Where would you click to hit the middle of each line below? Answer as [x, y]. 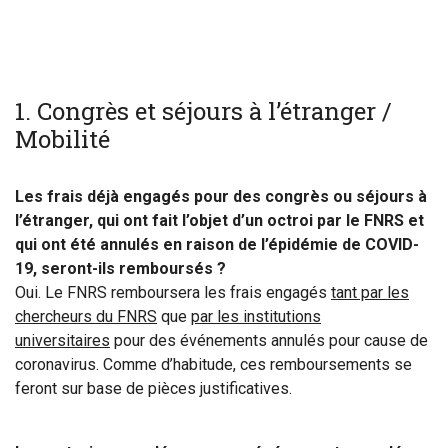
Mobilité [62, 139]
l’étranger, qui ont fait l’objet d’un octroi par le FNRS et [219, 220]
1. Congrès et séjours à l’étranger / [203, 111]
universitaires [62, 340]
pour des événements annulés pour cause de [269, 340]
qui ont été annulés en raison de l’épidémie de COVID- [217, 244]
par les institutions [256, 316]
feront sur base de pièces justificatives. [153, 388]
